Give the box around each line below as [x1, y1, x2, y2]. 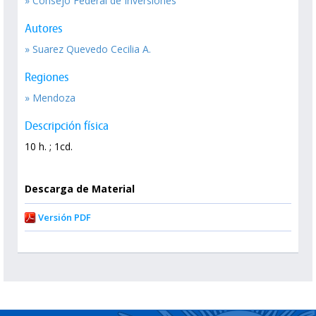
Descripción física [25, 118, 109, 134]
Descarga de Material [25, 182, 135, 196]
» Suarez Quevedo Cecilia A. [25, 42, 151, 56]
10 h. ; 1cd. [25, 140, 73, 154]
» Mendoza [25, 91, 75, 105]
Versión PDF [38, 211, 91, 224]
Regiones [25, 69, 69, 85]
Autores [25, 20, 63, 37]
